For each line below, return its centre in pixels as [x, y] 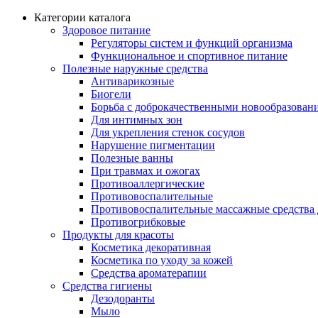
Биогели [111, 94]
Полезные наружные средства [135, 68]
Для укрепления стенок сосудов [168, 132]
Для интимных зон [137, 119]
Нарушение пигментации [153, 145]
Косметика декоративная [151, 247]
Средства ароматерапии [149, 273]
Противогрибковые [138, 221]
